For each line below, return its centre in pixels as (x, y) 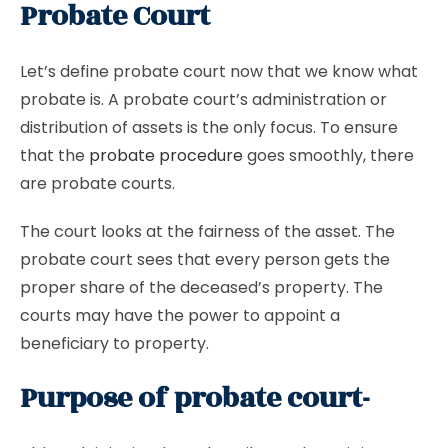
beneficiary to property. (114, 343)
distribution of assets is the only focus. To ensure (209, 127)
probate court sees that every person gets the (205, 259)
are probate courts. (97, 183)
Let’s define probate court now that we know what (219, 71)
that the (54, 155)
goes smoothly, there (328, 155)
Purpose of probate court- (195, 398)
